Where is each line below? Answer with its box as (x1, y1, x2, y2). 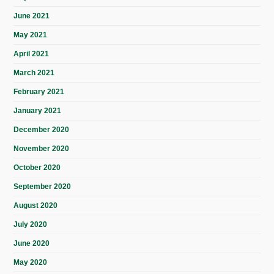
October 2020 (13, 163, 61, 172)
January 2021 (13, 106, 62, 116)
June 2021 (13, 12, 50, 21)
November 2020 (13, 144, 70, 154)
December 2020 (13, 125, 70, 135)
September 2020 (13, 182, 72, 191)
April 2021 (13, 50, 50, 59)
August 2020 (13, 201, 58, 210)
